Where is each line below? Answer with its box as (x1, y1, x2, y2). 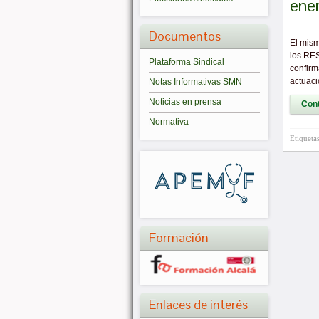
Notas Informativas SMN (149, 77, 242, 87)
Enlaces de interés (149, 296, 248, 313)
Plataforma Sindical (149, 57, 224, 67)
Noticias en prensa (149, 97, 221, 107)
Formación (149, 229, 209, 246)
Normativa (149, 117, 189, 127)
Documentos (149, 28, 221, 44)
